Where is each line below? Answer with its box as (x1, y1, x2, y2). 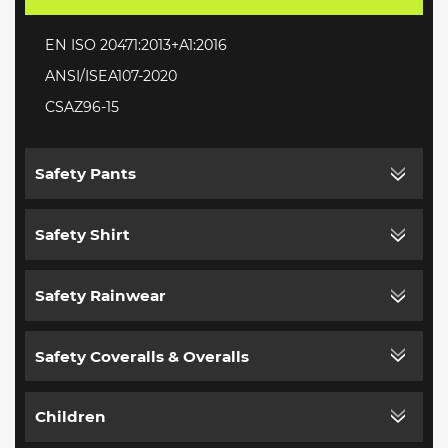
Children (35, 407, 107, 427)
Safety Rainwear (35, 285, 167, 305)
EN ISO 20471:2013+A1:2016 (45, 35, 228, 54)
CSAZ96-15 (45, 97, 120, 116)
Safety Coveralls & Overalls (35, 346, 250, 366)
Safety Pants (35, 163, 137, 183)
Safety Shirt (35, 224, 131, 244)
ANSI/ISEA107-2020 (45, 66, 178, 85)
